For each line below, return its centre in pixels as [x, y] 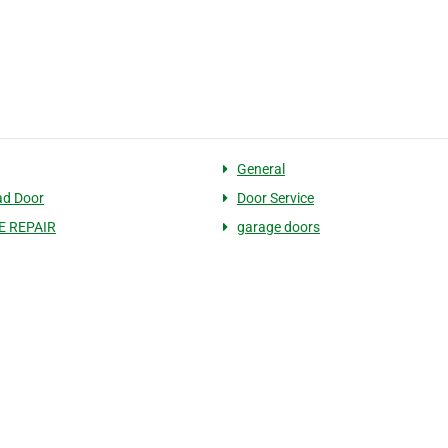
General [260, 169]
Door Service [275, 198]
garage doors [278, 227]
